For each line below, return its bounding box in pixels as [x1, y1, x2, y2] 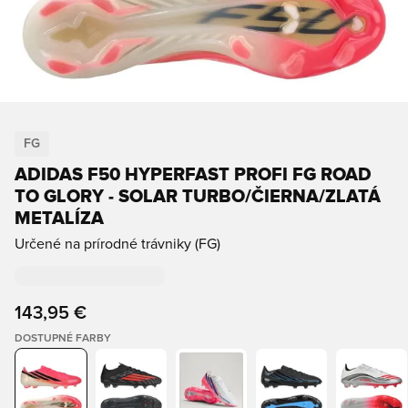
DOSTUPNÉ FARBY [15, 333, 111, 344]
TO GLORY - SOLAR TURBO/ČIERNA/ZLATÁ [15, 188, 381, 206]
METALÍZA [15, 209, 104, 228]
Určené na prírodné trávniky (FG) [15, 237, 220, 251]
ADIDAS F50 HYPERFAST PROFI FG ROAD [15, 166, 372, 184]
